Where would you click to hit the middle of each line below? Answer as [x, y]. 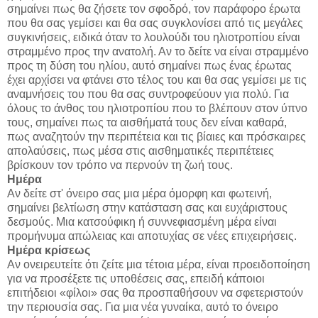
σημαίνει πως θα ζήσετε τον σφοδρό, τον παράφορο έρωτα [154, 9]
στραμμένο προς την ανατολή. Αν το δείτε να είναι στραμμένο [158, 52]
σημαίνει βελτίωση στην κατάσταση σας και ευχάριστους [147, 208]
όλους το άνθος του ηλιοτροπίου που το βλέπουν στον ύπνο [157, 109]
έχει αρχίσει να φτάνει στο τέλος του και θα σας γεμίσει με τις [157, 80]
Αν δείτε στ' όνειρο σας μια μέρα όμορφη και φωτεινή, [139, 194]
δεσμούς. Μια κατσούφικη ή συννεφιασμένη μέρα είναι [142, 222]
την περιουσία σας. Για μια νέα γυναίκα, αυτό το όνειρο [143, 307]
